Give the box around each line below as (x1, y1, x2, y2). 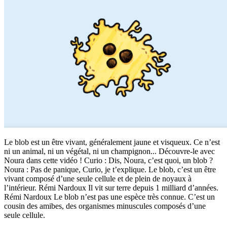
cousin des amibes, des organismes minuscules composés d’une (4, 202, 206, 211)
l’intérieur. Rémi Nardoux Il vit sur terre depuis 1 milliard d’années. (4, 183, 218, 193)
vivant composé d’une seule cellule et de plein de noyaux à (4, 174, 192, 183)
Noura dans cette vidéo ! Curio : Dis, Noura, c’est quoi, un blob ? (4, 156, 213, 165)
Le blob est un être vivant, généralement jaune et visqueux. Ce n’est (4, 138, 220, 147)
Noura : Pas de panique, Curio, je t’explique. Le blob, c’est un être (4, 165, 216, 174)
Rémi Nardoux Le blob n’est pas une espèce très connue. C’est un (4, 193, 215, 202)
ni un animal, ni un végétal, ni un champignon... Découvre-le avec (4, 147, 215, 156)
